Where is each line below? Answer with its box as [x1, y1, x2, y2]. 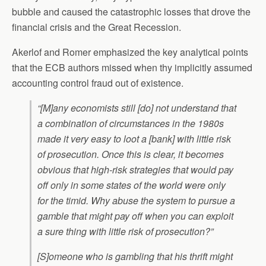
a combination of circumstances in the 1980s [37, 116, 224, 130]
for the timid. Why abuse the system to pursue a [37, 194, 235, 207]
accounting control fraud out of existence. [12, 76, 183, 90]
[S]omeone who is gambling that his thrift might [37, 249, 233, 263]
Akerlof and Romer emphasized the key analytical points [12, 45, 248, 59]
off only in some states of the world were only [37, 178, 226, 192]
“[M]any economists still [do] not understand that [37, 101, 236, 115]
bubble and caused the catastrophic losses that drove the [12, 5, 251, 18]
